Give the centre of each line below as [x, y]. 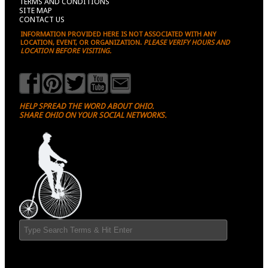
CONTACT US [42, 19]
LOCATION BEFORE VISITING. [66, 51]
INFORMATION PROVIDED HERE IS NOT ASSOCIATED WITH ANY [118, 34]
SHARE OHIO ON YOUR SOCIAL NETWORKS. [93, 115]
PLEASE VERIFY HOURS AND [187, 42]
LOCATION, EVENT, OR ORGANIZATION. [82, 42]
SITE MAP [36, 10]
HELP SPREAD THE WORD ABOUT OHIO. [86, 106]
